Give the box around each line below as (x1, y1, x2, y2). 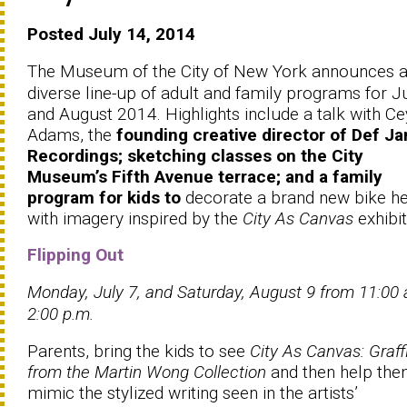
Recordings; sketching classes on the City (27, 144, 363, 166)
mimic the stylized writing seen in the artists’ (27, 382, 358, 403)
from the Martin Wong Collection (27, 361, 266, 382)
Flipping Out (27, 243, 124, 265)
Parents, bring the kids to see (27, 340, 250, 362)
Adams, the (27, 124, 116, 145)
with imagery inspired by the (27, 207, 243, 229)
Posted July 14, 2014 (27, 23, 195, 45)
